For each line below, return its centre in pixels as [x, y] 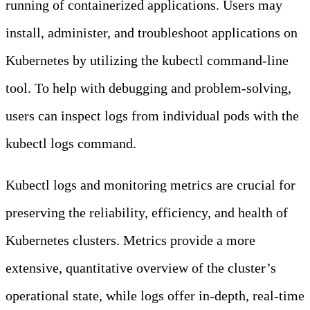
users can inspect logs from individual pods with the [152, 116]
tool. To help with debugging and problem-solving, [148, 88]
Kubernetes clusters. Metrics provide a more [130, 240]
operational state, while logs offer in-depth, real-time [155, 296]
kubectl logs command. [71, 144]
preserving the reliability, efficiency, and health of [147, 213]
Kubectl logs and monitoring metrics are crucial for [151, 185]
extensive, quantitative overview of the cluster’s [141, 268]
